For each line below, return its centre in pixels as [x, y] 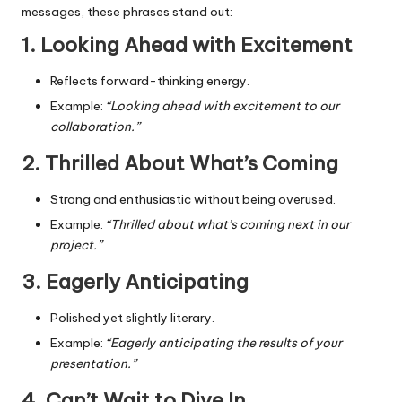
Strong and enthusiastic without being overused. [193, 200]
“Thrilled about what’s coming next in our [228, 225]
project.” [76, 245]
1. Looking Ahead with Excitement [187, 44]
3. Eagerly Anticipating [135, 282]
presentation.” [93, 364]
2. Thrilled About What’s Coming [180, 164]
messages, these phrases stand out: [127, 11]
